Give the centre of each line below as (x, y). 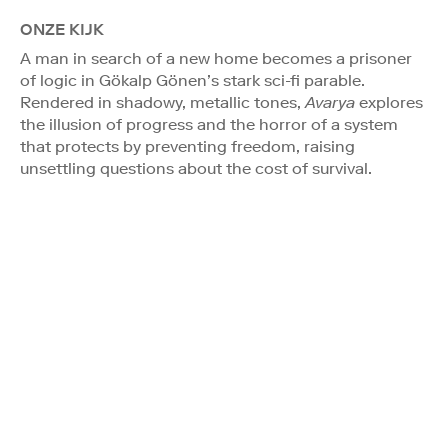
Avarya (330, 102)
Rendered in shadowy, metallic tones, (162, 102)
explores (389, 102)
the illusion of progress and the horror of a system (209, 124)
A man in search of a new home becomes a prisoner (216, 58)
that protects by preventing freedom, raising (187, 146)
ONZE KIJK (62, 29)
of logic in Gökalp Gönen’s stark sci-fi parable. (192, 80)
